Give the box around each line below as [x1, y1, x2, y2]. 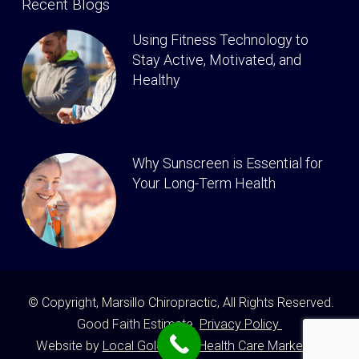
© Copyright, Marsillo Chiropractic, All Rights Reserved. [25, 294, 334, 310]
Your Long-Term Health [131, 175, 276, 192]
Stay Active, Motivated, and [131, 51, 301, 69]
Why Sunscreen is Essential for [131, 155, 323, 172]
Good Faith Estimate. [77, 316, 196, 332]
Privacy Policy [200, 316, 282, 332]
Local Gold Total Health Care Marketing [102, 337, 324, 353]
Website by [35, 337, 103, 353]
